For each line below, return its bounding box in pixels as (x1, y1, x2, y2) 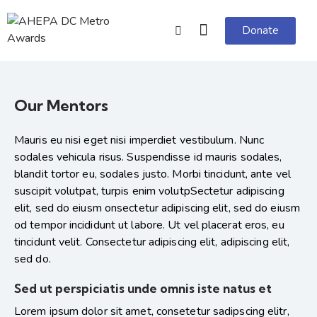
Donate (242, 23, 279, 38)
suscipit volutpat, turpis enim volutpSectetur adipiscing (14, 183, 284, 200)
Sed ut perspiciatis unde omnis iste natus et (14, 281, 272, 296)
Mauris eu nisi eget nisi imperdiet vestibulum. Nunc (14, 132, 265, 149)
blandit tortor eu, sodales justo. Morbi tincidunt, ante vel (14, 166, 291, 183)
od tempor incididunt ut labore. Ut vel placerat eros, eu (14, 217, 284, 234)
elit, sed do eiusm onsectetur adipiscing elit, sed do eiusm (14, 200, 300, 217)
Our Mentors (14, 96, 108, 116)
